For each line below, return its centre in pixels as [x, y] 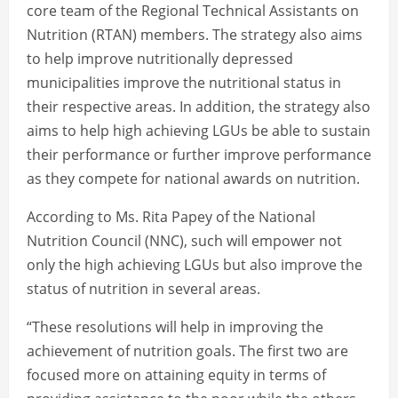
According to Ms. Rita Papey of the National [171, 217]
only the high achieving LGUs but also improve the [195, 265]
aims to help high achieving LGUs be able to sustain [199, 131]
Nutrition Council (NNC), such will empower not [184, 241]
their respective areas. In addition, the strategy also [199, 107]
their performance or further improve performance [199, 155]
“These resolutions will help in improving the [175, 327]
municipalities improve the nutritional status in [184, 83]
